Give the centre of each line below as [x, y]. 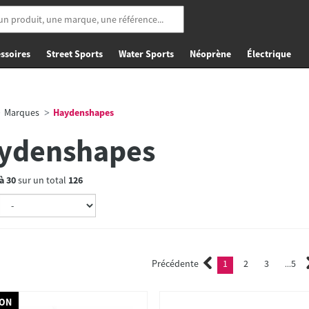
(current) [247, 265]
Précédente [175, 263]
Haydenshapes [82, 112]
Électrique [269, 54]
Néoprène [210, 54]
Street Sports [74, 54]
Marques [21, 112]
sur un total [42, 180]
